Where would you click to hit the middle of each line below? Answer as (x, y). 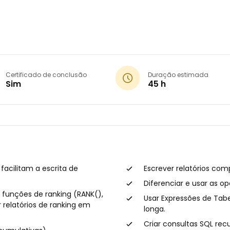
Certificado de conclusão (46, 74)
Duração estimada (178, 74)
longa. (155, 209)
